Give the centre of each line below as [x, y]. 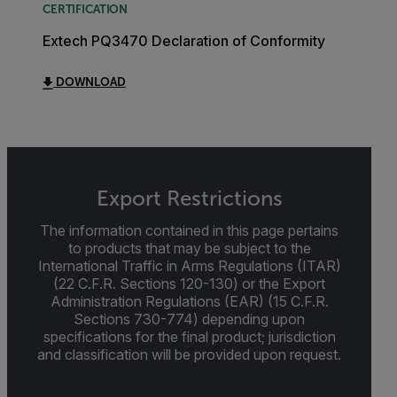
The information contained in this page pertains [189, 231]
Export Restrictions [189, 199]
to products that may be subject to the [189, 249]
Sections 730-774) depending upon [189, 319]
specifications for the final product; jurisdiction [189, 337]
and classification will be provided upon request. [189, 355]
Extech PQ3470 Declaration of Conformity [184, 41]
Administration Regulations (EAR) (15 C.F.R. [189, 302]
